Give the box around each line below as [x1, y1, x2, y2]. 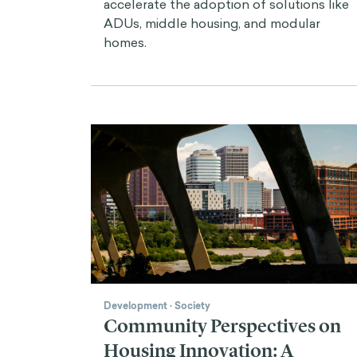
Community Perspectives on [104, 314, 341, 337]
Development [104, 298, 167, 313]
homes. [104, 33, 147, 51]
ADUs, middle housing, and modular [104, 14, 320, 32]
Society [175, 298, 210, 313]
